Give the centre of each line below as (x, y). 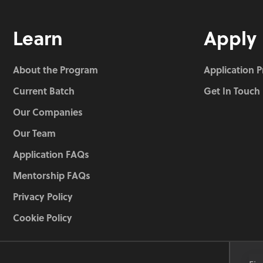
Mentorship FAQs (52, 176)
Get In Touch (232, 91)
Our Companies (48, 112)
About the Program (55, 70)
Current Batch (44, 91)
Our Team (34, 133)
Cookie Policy (43, 218)
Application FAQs (51, 154)
